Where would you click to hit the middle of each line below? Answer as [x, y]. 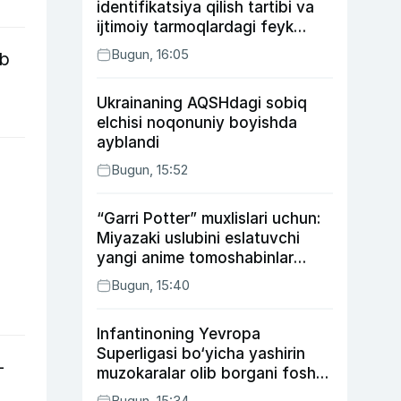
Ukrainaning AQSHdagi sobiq [202, 103]
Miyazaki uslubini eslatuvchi [198, 238]
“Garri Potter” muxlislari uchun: [209, 218]
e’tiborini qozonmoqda [180, 277]
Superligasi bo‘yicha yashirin [201, 354]
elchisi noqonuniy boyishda [197, 123]
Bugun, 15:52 [149, 170]
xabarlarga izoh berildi [178, 47]
